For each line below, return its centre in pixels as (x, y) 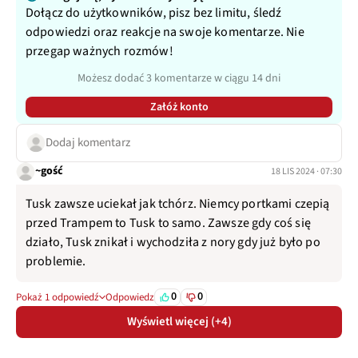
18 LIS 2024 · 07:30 (306, 171)
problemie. (56, 261)
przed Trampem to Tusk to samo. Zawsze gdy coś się (168, 223)
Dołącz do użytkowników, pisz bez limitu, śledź (154, 12)
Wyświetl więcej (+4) (179, 321)
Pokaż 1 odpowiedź (58, 297)
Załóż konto (179, 107)
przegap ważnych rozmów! (99, 51)
